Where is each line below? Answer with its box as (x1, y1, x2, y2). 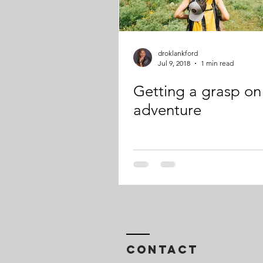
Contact (126, 242, 198, 257)
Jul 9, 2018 (158, 59, 190, 68)
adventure (133, 101, 201, 119)
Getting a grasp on (133, 82, 261, 100)
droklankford (158, 49, 198, 58)
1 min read (201, 59, 234, 68)
